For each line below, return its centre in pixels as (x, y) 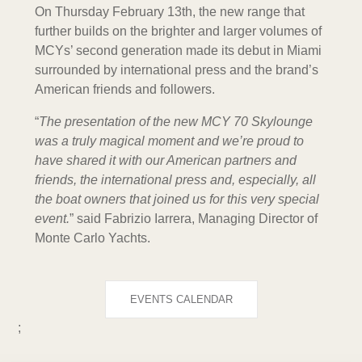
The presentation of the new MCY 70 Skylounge (175, 121)
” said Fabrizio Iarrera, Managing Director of (193, 218)
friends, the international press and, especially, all (175, 179)
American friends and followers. (124, 89)
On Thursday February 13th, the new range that (169, 11)
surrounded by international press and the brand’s (176, 69)
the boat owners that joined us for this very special (177, 199)
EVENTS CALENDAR (181, 299)
